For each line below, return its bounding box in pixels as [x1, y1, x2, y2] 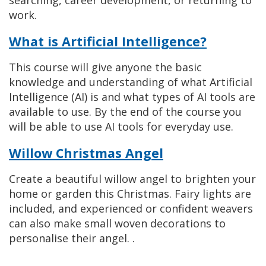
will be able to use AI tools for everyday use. [9, 119, 233, 134]
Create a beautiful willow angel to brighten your [9, 172, 256, 186]
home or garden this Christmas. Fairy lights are [9, 186, 251, 201]
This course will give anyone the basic [9, 60, 202, 74]
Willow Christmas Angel [9, 144, 163, 161]
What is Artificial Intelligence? [9, 33, 207, 50]
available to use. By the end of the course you [9, 104, 242, 119]
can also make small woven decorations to [9, 216, 226, 230]
